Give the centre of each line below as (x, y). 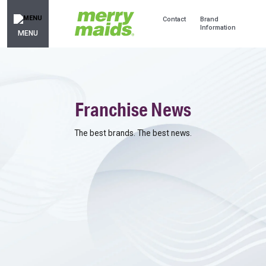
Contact (175, 19)
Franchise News (133, 110)
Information (218, 28)
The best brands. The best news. (133, 133)
